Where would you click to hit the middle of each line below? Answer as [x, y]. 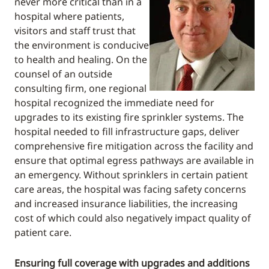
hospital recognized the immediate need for [114, 102]
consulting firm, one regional [80, 88]
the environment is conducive [82, 45]
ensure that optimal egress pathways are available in [134, 160]
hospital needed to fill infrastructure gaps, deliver [127, 131]
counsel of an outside [63, 74]
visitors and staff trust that [75, 30]
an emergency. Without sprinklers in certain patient [131, 174]
